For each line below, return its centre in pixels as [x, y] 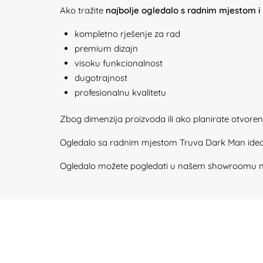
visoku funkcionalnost [119, 63]
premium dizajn [106, 48]
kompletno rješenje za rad [127, 34]
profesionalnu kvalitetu [120, 92]
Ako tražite [83, 10]
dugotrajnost [101, 78]
